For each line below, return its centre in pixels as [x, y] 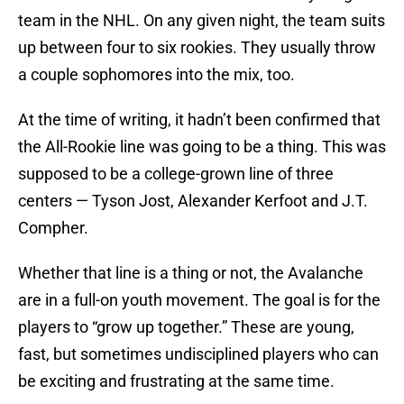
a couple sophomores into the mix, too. [156, 75]
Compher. [53, 228]
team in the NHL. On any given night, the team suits [202, 21]
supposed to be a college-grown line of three [176, 174]
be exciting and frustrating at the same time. [176, 381]
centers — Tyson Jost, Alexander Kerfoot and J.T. [193, 201]
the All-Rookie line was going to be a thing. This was [202, 147]
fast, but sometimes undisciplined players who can [198, 354]
